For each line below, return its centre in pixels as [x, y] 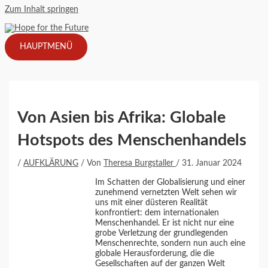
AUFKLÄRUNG [51, 164]
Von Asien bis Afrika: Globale [122, 118]
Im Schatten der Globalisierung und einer [170, 182]
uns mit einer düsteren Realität [151, 202]
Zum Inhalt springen [42, 10]
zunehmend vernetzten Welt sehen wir [166, 192]
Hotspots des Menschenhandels [132, 141]
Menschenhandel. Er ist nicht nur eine [165, 223]
